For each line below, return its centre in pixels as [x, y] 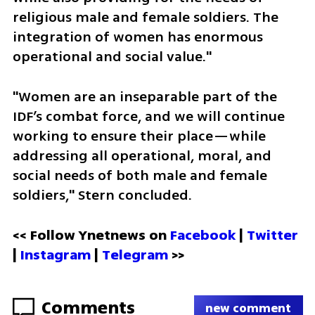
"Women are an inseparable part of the [144, 96]
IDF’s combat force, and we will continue [148, 116]
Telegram [136, 255]
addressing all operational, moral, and [142, 155]
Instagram [55, 255]
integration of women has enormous [137, 37]
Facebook [204, 235]
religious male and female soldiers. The [145, 18]
